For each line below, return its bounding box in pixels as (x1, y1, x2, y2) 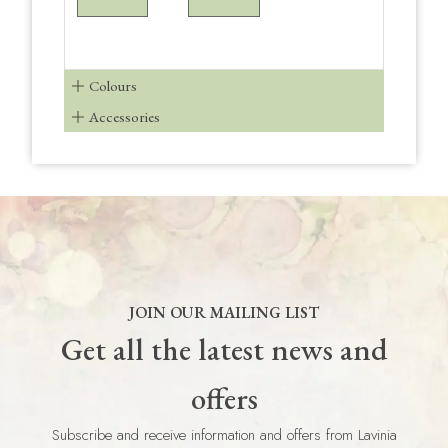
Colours (88, 76, 137, 96)
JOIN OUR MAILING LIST (129, 302, 319, 324)
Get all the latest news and (60, 329, 388, 370)
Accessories (88, 107, 160, 127)
